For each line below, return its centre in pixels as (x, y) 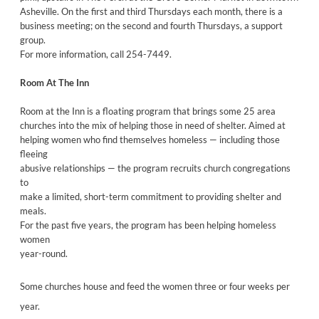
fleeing (33, 153)
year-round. (43, 253)
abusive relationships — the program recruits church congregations (155, 168)
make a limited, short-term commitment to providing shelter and (150, 196)
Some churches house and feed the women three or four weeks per (155, 286)
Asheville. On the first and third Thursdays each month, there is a (151, 11)
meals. (33, 210)
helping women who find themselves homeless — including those (150, 139)
